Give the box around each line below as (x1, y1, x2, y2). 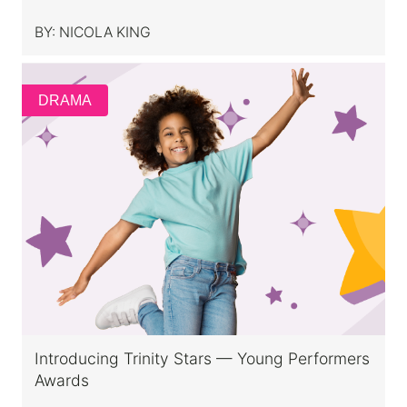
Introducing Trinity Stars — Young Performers (35, 348, 370, 368)
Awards (35, 370, 89, 390)
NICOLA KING (59, 23, 151, 41)
